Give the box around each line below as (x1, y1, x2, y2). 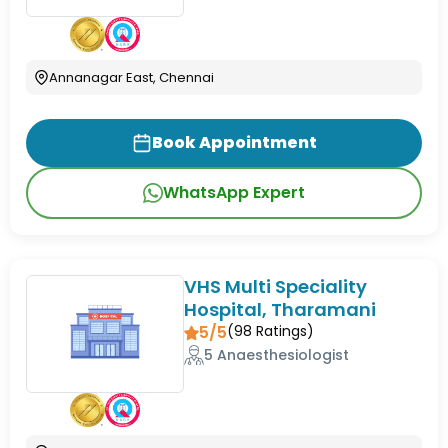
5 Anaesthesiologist (204, 344, 350, 365)
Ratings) (252, 320, 315, 341)
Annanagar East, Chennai (49, 67, 214, 87)
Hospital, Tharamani (184, 296, 377, 322)
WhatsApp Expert (163, 180, 305, 204)
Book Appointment (151, 130, 317, 154)
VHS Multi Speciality (184, 273, 368, 299)
